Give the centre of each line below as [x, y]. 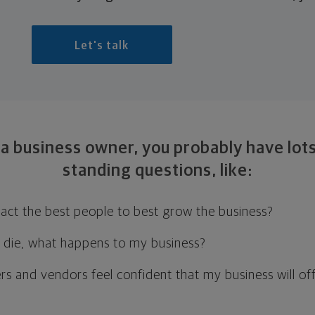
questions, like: [194, 171]
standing [98, 171]
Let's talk [102, 45]
